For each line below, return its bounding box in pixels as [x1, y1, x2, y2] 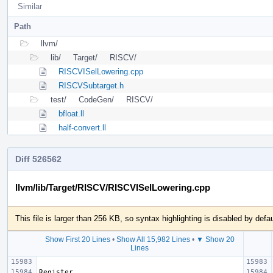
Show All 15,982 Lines [116, 235, 190, 244]
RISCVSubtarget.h [58, 80, 124, 90]
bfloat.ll [58, 108, 84, 118]
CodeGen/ [79, 94, 114, 104]
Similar [18, 1, 42, 11]
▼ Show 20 [196, 235, 235, 244]
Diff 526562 [15, 154, 62, 164]
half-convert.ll [58, 122, 106, 132]
